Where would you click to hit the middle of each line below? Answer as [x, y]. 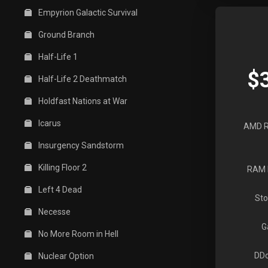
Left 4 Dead [59, 190]
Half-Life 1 [57, 57]
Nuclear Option [65, 256]
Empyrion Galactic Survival [87, 13]
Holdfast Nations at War [82, 101]
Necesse [54, 212]
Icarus [49, 123]
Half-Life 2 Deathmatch [82, 79]
